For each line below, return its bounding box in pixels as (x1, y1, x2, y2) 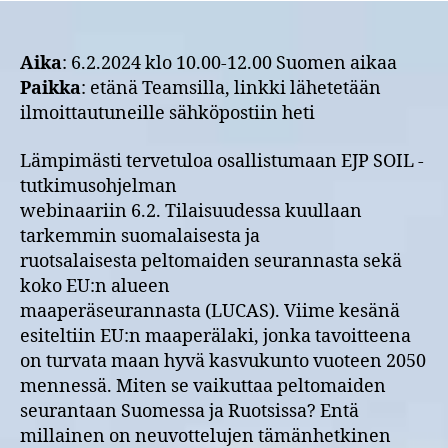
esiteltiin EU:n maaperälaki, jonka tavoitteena (20, 324, 411, 348)
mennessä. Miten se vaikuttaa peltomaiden (20, 374, 386, 398)
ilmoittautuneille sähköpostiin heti (20, 102, 315, 125)
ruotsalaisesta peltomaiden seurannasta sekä (20, 249, 402, 273)
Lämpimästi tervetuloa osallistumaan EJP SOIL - (20, 149, 424, 173)
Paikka (20, 77, 81, 100)
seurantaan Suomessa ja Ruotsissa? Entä (20, 399, 359, 423)
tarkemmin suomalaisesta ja (20, 224, 260, 248)
